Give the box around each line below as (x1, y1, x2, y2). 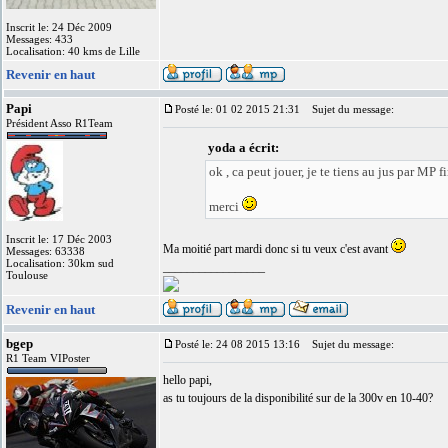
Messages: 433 (6, 33, 73, 45)
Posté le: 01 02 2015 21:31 (175, 103, 300, 115)
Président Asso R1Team (6, 117, 113, 129)
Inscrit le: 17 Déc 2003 (6, 233, 112, 245)
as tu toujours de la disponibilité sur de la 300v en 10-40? (163, 391, 433, 405)
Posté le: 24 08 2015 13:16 (175, 338, 300, 350)
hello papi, (163, 373, 212, 387)
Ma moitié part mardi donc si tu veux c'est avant (163, 242, 391, 256)
